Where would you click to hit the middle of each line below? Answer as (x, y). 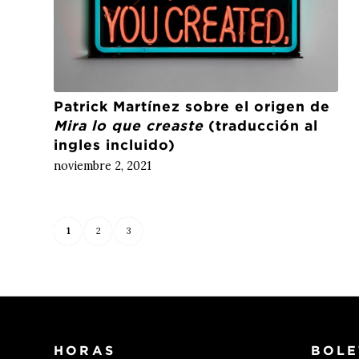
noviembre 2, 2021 (103, 166)
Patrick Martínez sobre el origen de (192, 107)
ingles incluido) (115, 145)
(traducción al (261, 126)
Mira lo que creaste (129, 126)
